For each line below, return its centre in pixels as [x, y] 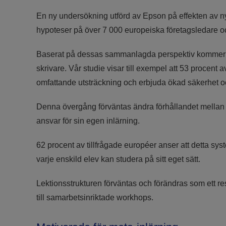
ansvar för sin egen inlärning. [88, 121]
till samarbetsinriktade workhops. [95, 197]
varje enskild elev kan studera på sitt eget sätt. [118, 159]
